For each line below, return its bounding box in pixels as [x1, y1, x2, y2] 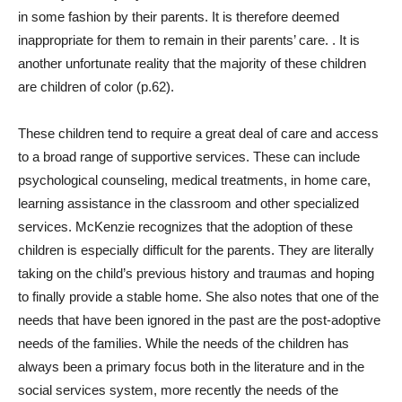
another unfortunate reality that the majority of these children [18, 56, 366, 71]
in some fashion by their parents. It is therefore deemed [18, 9, 339, 24]
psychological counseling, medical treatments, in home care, [18, 172, 371, 188]
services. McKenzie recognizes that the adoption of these [18, 219, 353, 234]
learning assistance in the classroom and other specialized [18, 196, 359, 211]
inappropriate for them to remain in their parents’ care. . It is [18, 32, 360, 48]
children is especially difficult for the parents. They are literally [18, 242, 374, 258]
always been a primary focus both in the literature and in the [18, 359, 364, 374]
